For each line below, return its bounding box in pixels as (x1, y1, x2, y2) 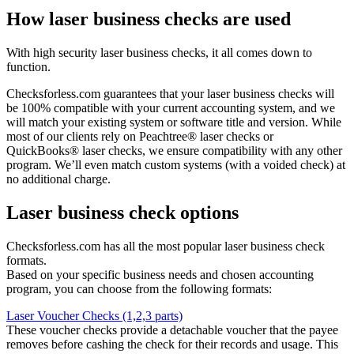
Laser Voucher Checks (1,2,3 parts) (6, 308, 183, 322)
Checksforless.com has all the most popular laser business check (6, 239, 325, 253)
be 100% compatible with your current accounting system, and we (6, 101, 335, 115)
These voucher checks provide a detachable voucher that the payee (6, 322, 338, 337)
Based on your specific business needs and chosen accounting (6, 267, 314, 281)
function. (6, 60, 51, 74)
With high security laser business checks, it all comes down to (6, 46, 312, 60)
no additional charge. (6, 172, 111, 186)
